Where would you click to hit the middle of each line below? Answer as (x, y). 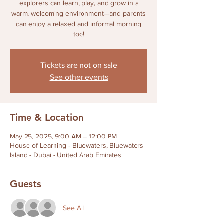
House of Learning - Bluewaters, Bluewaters (77, 145)
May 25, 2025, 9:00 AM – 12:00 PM (63, 136)
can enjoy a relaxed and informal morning (79, 24)
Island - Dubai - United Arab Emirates (66, 155)
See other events (79, 77)
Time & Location (47, 117)
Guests (26, 184)
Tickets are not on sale (79, 65)
